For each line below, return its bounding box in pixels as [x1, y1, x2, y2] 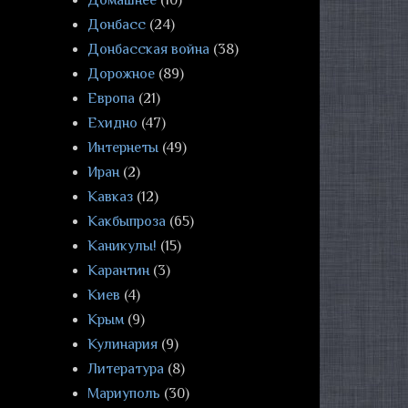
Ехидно [87, 115, 138, 131]
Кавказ [87, 189, 133, 205]
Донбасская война [87, 41, 209, 57]
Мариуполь [87, 385, 160, 402]
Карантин [87, 262, 149, 279]
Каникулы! [87, 238, 157, 254]
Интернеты [87, 139, 158, 156]
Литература [87, 361, 164, 377]
